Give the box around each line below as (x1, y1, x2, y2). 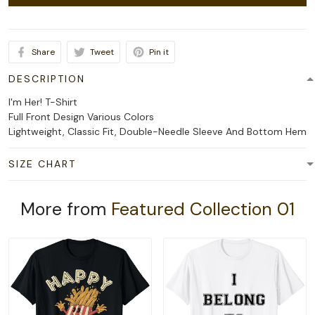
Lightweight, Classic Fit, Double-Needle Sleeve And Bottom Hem (8, 125, 307, 138)
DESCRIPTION (8, 72, 85, 85)
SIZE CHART (8, 157, 76, 170)
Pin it (149, 46, 169, 58)
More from (20, 198, 111, 221)
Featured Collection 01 (111, 198, 295, 221)
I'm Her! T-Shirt (8, 96, 77, 108)
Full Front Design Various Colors (8, 110, 154, 123)
